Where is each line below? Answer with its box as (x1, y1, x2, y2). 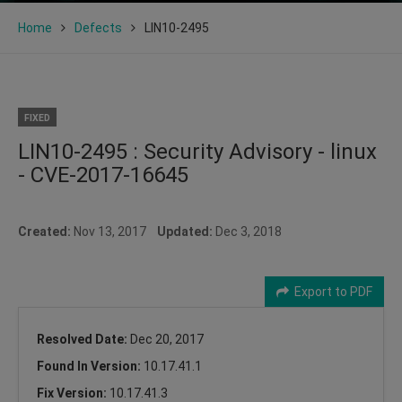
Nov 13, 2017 (71, 223, 157, 239)
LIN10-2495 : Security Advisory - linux (18, 138, 377, 164)
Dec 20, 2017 (130, 331, 204, 346)
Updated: (157, 223, 213, 239)
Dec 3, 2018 (213, 223, 282, 239)
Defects (74, 20, 122, 35)
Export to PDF (289, 284, 372, 299)
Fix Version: (37, 385, 109, 400)
